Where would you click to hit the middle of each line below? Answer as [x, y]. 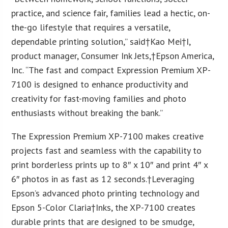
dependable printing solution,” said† [81, 41]
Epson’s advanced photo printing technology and [106, 193]
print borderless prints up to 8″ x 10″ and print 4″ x [110, 164]
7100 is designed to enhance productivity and [100, 84]
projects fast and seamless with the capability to [107, 150]
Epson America [184, 55]
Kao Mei [166, 41]
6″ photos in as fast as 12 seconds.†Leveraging [103, 179]
